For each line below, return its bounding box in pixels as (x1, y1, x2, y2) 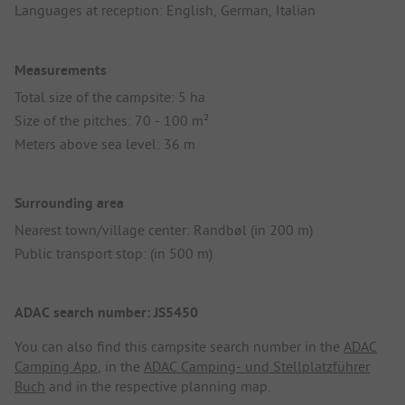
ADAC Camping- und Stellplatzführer (144, 357, 370, 376)
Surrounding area (14, 193, 124, 212)
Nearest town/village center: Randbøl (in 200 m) (14, 220, 313, 239)
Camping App (14, 357, 98, 376)
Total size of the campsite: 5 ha (14, 87, 205, 106)
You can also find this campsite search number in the (14, 337, 344, 356)
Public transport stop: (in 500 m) (14, 243, 212, 262)
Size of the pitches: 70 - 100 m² (14, 110, 209, 129)
